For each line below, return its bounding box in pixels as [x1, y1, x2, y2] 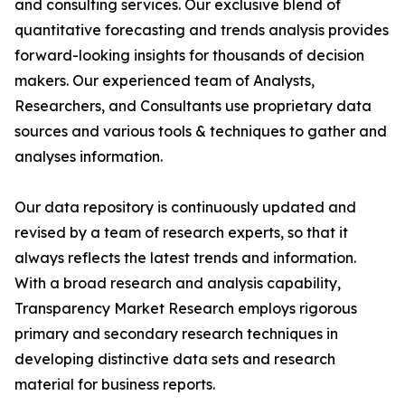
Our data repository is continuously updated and [14, 198, 356, 217]
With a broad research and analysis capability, [14, 274, 341, 293]
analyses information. [14, 147, 163, 166]
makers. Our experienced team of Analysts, [14, 71, 315, 90]
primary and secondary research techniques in [14, 325, 338, 344]
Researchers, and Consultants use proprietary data [14, 97, 372, 116]
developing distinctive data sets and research [14, 350, 335, 369]
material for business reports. [14, 375, 215, 394]
